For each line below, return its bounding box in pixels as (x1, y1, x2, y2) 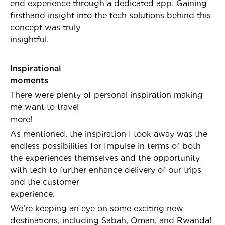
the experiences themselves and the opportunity (10, 153, 200, 163)
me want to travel (10, 102, 79, 112)
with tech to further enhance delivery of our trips (10, 165, 201, 175)
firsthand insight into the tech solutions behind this (10, 11, 211, 20)
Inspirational (10, 64, 61, 73)
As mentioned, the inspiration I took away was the (10, 129, 207, 139)
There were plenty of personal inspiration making (10, 90, 203, 100)
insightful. (10, 35, 49, 44)
